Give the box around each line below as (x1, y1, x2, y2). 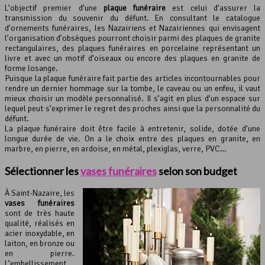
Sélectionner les (5, 164, 80, 177)
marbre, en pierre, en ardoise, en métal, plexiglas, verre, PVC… (5, 143, 227, 154)
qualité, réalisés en (5, 218, 75, 228)
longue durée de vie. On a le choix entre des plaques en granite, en (5, 133, 260, 144)
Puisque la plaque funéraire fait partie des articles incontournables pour (5, 73, 260, 83)
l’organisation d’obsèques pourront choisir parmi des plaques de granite (5, 33, 260, 43)
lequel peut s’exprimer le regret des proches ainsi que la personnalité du (5, 103, 260, 114)
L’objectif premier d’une (5, 2, 104, 13)
